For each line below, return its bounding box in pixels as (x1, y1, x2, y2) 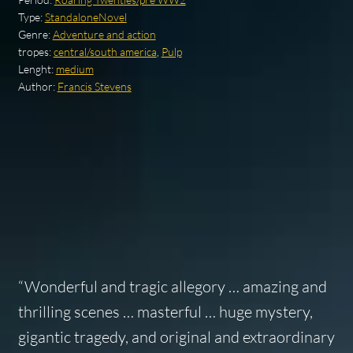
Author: (17, 79, 58, 93)
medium (55, 61, 94, 76)
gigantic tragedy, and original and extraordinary (17, 327, 335, 347)
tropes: (17, 44, 54, 58)
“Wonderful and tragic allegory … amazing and (17, 277, 327, 297)
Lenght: (17, 61, 56, 76)
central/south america (53, 44, 157, 58)
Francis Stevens (57, 79, 132, 93)
